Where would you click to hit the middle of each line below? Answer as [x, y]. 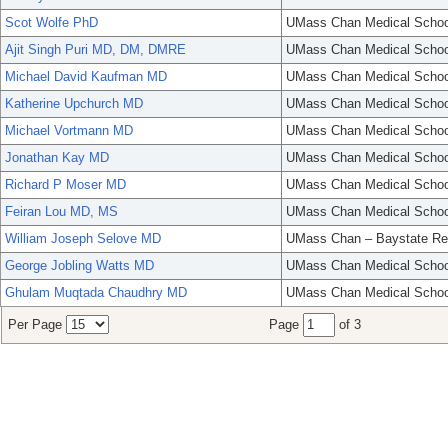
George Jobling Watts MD [79, 266]
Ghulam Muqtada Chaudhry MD [96, 293]
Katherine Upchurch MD [74, 104]
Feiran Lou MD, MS [61, 212]
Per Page [37, 325]
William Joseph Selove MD [83, 239]
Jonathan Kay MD [57, 158]
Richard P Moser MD [65, 185]
